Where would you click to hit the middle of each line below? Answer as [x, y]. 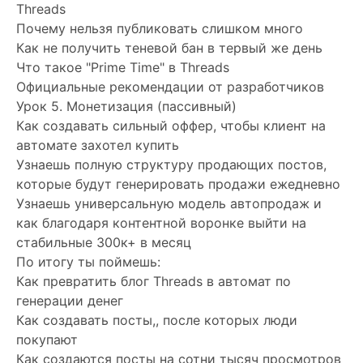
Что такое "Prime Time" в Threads [123, 67]
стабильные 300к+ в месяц [104, 242]
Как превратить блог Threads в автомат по [154, 281]
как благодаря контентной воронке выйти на [161, 222]
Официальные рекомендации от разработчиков [170, 86]
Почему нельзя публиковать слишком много [160, 28]
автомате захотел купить [98, 145]
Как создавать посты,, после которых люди [157, 320]
